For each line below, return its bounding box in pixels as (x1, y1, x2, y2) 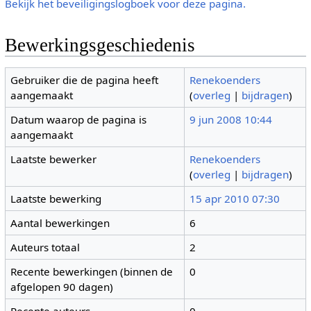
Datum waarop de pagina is (10, 112, 147, 127)
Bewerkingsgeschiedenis (4, 34, 195, 56)
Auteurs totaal (10, 240, 81, 255)
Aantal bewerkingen (10, 216, 110, 230)
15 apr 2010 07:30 (190, 192, 280, 206)
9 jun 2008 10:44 (190, 112, 273, 127)
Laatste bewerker (10, 152, 97, 167)
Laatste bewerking (10, 192, 102, 206)
